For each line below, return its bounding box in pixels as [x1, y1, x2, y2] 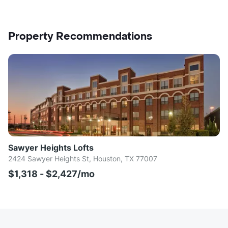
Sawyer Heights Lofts [8, 142, 94, 153]
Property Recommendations [8, 30, 152, 44]
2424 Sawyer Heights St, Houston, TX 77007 [8, 154, 157, 163]
